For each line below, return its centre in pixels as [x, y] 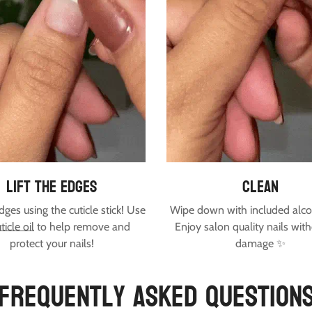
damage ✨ [260, 243]
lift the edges [52, 187]
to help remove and [82, 226]
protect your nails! [52, 243]
